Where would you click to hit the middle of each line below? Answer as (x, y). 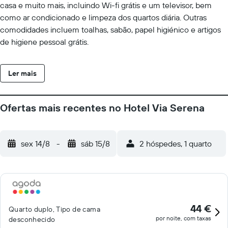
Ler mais (22, 73)
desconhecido (32, 219)
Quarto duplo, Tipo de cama (54, 209)
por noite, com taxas (183, 218)
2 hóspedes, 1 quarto (176, 144)
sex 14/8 (35, 144)
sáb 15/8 (95, 144)
